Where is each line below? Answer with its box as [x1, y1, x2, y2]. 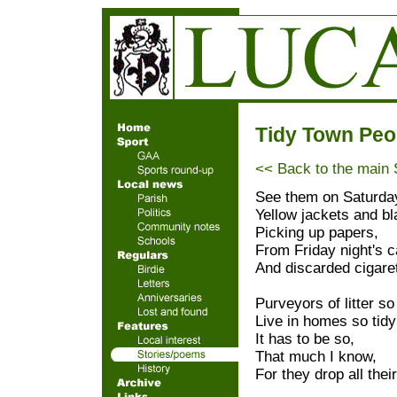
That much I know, [255, 348, 377, 365]
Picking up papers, [255, 224, 378, 241]
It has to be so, [255, 331, 354, 347]
